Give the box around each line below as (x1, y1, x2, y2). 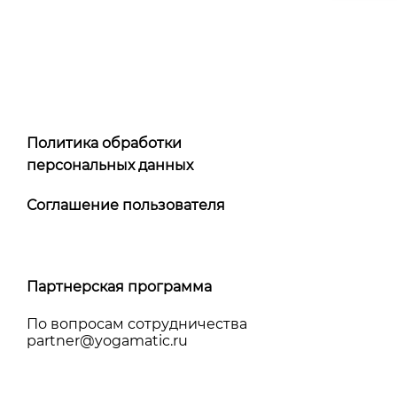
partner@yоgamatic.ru (27, 331, 188, 349)
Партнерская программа (27, 277, 212, 295)
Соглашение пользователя (27, 196, 225, 214)
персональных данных (27, 156, 193, 174)
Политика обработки (27, 134, 182, 152)
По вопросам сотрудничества (27, 315, 247, 332)
